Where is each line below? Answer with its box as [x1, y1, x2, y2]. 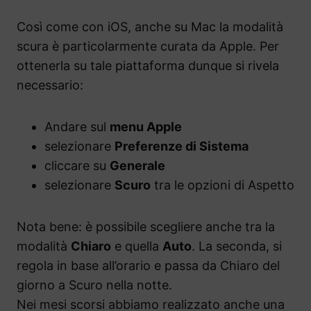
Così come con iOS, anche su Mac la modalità [17, 19, 283, 34]
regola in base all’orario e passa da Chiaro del [17, 258, 280, 273]
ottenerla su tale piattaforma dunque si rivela [17, 58, 279, 73]
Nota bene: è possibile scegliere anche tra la [17, 219, 275, 234]
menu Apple [110, 119, 182, 134]
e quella [111, 238, 162, 253]
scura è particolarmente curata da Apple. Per [17, 38, 279, 53]
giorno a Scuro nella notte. [17, 277, 172, 292]
